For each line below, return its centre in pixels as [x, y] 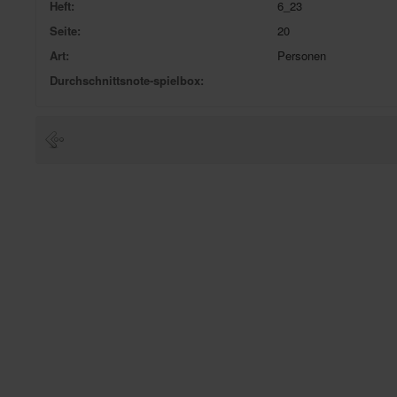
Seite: [65, 31]
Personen [301, 55]
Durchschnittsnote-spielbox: [127, 80]
